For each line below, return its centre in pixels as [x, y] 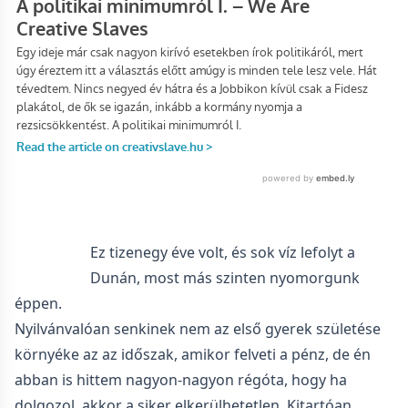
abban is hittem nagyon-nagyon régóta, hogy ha [181, 380]
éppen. [38, 303]
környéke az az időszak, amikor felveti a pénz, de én [193, 354]
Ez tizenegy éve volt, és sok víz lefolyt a [223, 252]
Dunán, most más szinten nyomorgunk [225, 278]
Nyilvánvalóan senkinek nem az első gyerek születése [198, 329]
